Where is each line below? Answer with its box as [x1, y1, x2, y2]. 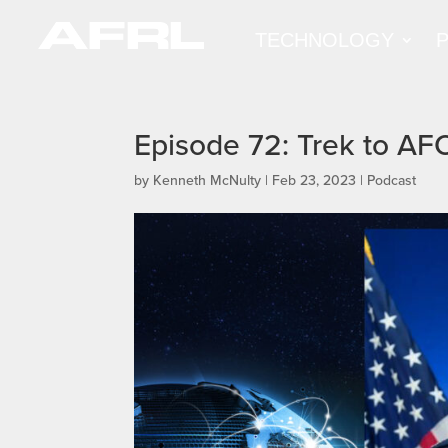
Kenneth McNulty [153, 169, 262, 190]
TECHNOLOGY [254, 28, 394, 51]
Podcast [367, 169, 417, 190]
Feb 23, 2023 [272, 169, 357, 190]
